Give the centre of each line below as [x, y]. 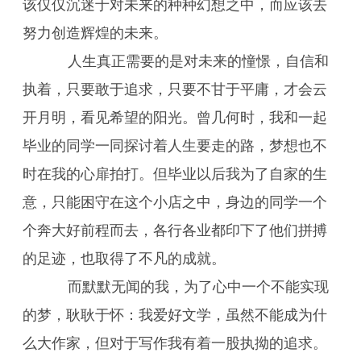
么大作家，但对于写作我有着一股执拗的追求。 [175, 343]
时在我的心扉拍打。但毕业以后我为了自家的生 [175, 174]
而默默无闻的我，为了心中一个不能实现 [184, 287]
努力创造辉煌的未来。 [95, 33]
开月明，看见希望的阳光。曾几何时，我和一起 [175, 118]
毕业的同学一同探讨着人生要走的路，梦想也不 [175, 146]
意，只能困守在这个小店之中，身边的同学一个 [175, 202]
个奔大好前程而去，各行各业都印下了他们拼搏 [175, 230]
